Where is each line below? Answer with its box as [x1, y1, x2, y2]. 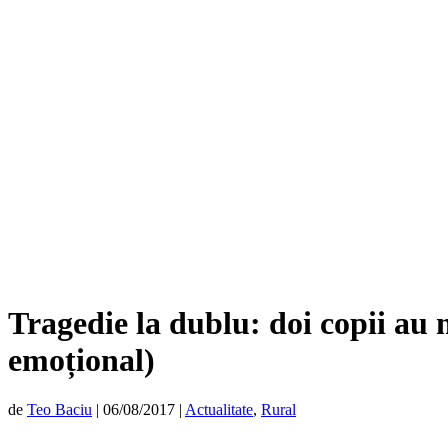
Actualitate [185, 400, 253, 418]
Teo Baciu [27, 400, 92, 418]
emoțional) [8, 342, 155, 379]
